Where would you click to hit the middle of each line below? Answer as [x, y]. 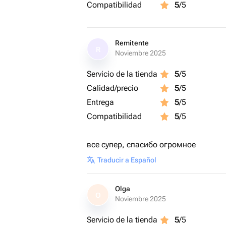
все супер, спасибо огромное [141, 145]
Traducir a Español [127, 160]
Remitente [132, 43]
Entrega [100, 102]
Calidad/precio [112, 88]
